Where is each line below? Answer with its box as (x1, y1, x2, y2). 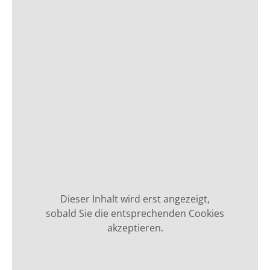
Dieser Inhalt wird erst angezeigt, (60, 192, 210, 206)
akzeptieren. (107, 221, 163, 234)
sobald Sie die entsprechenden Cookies (46, 207, 224, 220)
